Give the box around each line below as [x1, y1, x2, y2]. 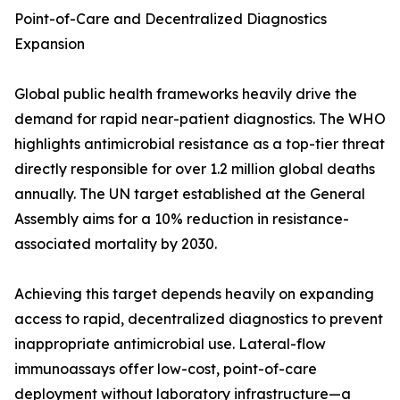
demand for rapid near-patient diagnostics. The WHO [14, 110, 386, 129]
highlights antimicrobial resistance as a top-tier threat [14, 135, 385, 154]
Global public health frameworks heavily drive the [14, 85, 357, 104]
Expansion [14, 35, 85, 54]
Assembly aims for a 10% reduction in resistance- [14, 210, 349, 229]
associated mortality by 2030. [14, 235, 217, 254]
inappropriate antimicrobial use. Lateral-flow [14, 335, 326, 354]
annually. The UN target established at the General [14, 185, 365, 204]
